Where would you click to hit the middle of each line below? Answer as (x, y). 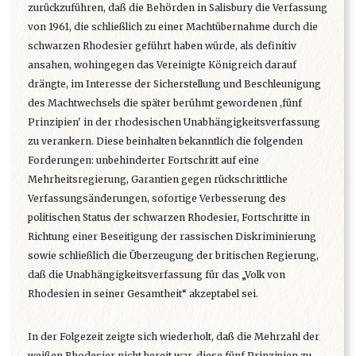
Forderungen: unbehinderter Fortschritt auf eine (143, 161)
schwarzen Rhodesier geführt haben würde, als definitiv (162, 46)
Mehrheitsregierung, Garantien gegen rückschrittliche (158, 180)
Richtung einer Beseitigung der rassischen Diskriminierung (172, 237)
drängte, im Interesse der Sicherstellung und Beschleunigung (174, 84)
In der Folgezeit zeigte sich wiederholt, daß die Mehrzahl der (174, 337)
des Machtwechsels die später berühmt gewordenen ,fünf (165, 103)
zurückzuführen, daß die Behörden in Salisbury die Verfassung (178, 8)
